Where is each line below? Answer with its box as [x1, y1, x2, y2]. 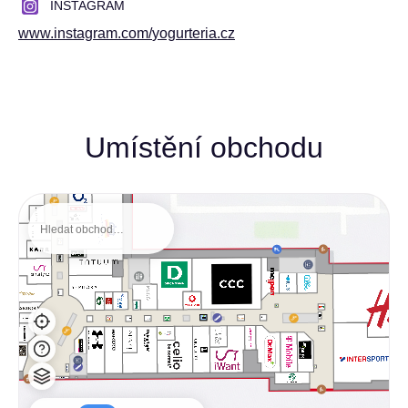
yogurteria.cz [152, 25, 235, 41]
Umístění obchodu [85, 131, 323, 164]
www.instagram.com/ [18, 25, 152, 41]
